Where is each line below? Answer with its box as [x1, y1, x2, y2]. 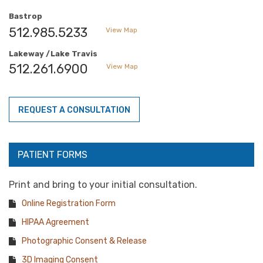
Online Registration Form [22, 198, 116, 208]
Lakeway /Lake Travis [9, 49, 97, 58]
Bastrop [9, 12, 42, 21]
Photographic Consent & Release [22, 236, 147, 246]
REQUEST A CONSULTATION [18, 105, 130, 115]
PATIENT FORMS [18, 149, 87, 160]
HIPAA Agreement [22, 217, 89, 227]
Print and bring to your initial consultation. [9, 179, 197, 190]
